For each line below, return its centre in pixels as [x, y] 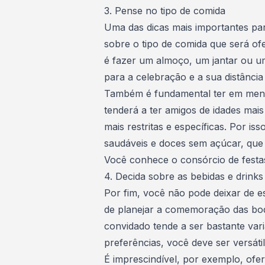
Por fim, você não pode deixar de [179, 193]
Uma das [124, 27]
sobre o [123, 44]
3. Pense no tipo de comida [165, 11]
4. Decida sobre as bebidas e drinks [184, 176]
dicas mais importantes [196, 27]
